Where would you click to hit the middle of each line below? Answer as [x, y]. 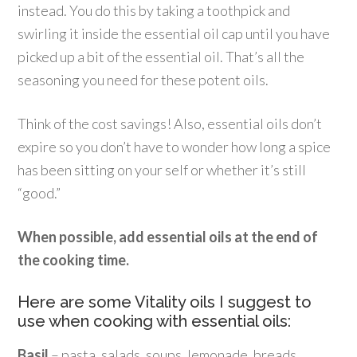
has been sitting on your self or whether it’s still [162, 170]
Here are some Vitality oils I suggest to [165, 302]
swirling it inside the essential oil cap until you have [174, 33]
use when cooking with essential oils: [155, 321]
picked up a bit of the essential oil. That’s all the [161, 57]
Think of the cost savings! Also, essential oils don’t [170, 124]
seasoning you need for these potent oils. [143, 80]
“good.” [39, 193]
